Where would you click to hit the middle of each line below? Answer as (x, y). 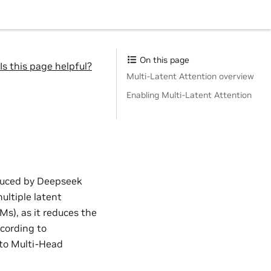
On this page (163, 60)
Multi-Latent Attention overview (190, 76)
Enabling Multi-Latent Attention (189, 95)
